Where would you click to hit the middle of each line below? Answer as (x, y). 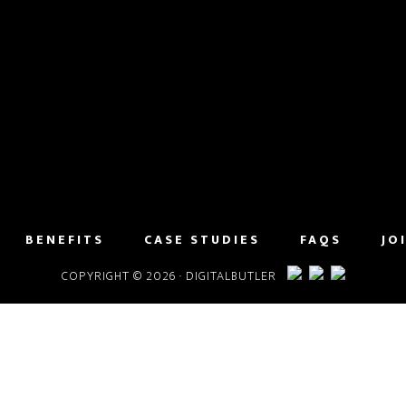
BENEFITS (64, 240)
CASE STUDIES (202, 240)
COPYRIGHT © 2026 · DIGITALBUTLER (174, 276)
